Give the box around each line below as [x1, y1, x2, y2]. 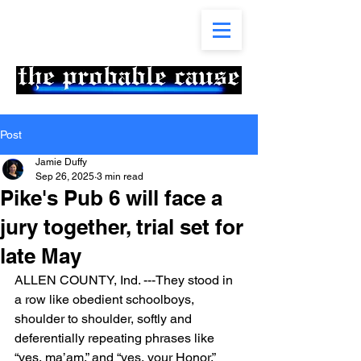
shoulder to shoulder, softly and [15, 311, 195, 326]
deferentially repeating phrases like [15, 330, 218, 346]
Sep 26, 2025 [35, 171, 94, 182]
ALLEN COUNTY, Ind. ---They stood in [15, 272, 236, 288]
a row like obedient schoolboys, [15, 292, 197, 307]
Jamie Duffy [35, 156, 87, 168]
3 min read [97, 171, 143, 182]
